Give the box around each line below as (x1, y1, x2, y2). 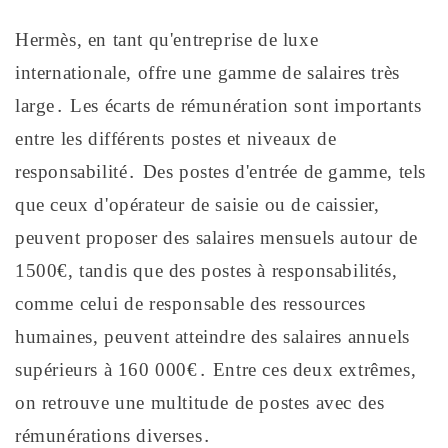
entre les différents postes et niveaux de (15, 127, 337, 149)
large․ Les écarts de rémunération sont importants (15, 94, 422, 116)
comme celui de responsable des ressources (15, 292, 366, 314)
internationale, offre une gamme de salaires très (15, 61, 400, 83)
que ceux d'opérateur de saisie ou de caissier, (15, 193, 380, 215)
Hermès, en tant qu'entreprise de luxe (15, 28, 319, 50)
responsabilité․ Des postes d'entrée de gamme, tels (15, 160, 427, 182)
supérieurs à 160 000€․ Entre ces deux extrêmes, (15, 358, 417, 380)
